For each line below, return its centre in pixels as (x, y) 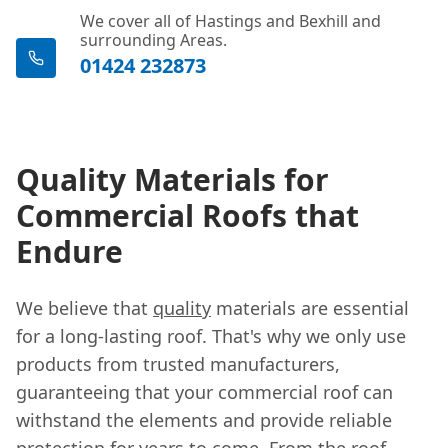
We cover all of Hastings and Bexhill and (230, 20)
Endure (69, 251)
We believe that (84, 307)
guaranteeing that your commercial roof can (204, 391)
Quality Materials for (172, 179)
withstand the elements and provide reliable (204, 419)
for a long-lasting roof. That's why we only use (211, 335)
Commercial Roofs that (187, 215)
